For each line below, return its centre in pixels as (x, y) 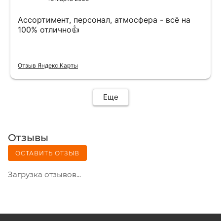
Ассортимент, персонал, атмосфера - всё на (104, 19)
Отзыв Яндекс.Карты (48, 65)
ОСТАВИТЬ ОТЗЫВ (48, 153)
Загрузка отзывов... (44, 174)
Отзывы (28, 137)
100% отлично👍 (49, 29)
